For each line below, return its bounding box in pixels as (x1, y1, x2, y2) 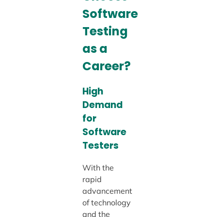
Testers (82, 139, 119, 153)
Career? (82, 58, 131, 75)
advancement (82, 186, 132, 196)
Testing (82, 23, 128, 40)
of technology (82, 198, 131, 208)
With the (82, 163, 114, 173)
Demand (82, 98, 123, 112)
